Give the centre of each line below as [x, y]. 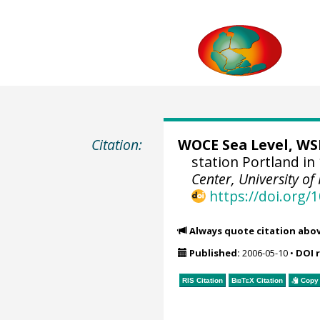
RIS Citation [202, 280]
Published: [214, 253]
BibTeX [242, 280]
